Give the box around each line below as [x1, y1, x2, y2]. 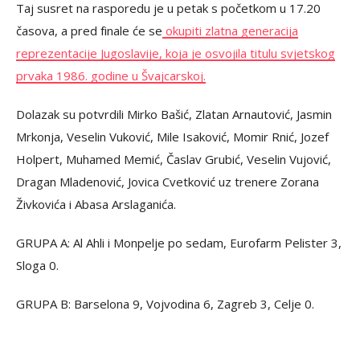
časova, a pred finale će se [16, 22, 162, 39]
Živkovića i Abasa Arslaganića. [16, 196, 176, 212]
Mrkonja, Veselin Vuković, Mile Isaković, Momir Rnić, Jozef [16, 129, 329, 145]
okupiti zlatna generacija [162, 22, 298, 39]
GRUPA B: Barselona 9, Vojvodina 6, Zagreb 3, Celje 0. [16, 296, 314, 312]
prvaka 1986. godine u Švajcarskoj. [16, 67, 206, 84]
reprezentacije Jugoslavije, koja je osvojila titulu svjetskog [16, 45, 335, 61]
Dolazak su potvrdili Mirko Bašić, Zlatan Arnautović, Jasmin [16, 106, 332, 122]
